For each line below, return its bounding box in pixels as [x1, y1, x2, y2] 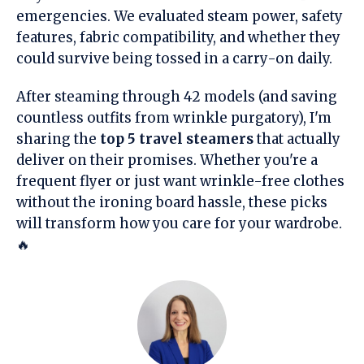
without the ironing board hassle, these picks [16, 193, 327, 211]
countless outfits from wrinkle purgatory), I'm [16, 108, 331, 127]
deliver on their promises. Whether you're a [16, 150, 318, 169]
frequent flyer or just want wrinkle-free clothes [16, 171, 344, 190]
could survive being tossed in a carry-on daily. [16, 49, 332, 67]
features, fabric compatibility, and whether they [16, 28, 340, 46]
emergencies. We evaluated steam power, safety [16, 6, 343, 25]
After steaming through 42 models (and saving [16, 87, 337, 106]
